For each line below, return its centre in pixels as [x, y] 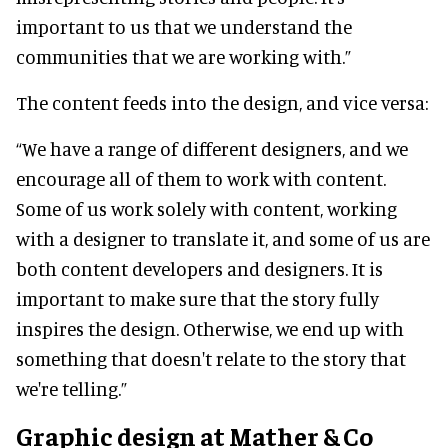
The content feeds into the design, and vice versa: [222, 103]
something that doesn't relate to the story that [211, 359]
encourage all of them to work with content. [201, 179]
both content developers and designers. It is [199, 269]
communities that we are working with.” [183, 57]
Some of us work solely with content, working [206, 209]
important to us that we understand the [184, 27]
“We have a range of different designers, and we [212, 149]
